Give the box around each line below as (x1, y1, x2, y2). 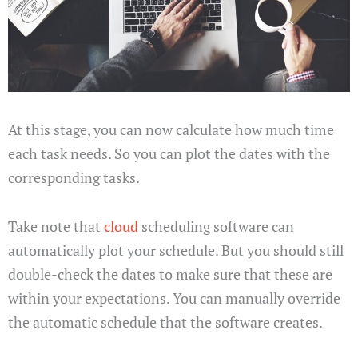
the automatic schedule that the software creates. (8, 312, 323, 332)
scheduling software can (138, 217, 294, 237)
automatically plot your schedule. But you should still (8, 241, 344, 261)
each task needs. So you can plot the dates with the (8, 143, 330, 163)
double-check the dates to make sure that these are (8, 265, 332, 284)
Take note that (8, 217, 104, 237)
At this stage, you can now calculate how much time (8, 119, 334, 139)
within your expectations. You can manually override (8, 288, 340, 308)
